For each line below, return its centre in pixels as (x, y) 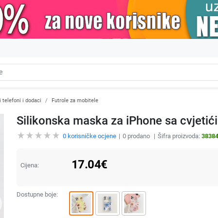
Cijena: (29, 165)
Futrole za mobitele (75, 100)
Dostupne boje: (37, 194)
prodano (138, 136)
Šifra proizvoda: (179, 136)
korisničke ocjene (91, 136)
